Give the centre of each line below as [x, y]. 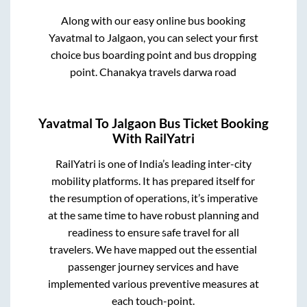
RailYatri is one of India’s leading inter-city [153, 164]
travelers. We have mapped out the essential [153, 249]
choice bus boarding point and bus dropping [153, 54]
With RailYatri [153, 139]
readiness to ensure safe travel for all [153, 232]
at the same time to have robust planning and [153, 215]
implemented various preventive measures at [153, 284]
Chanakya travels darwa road [168, 71]
